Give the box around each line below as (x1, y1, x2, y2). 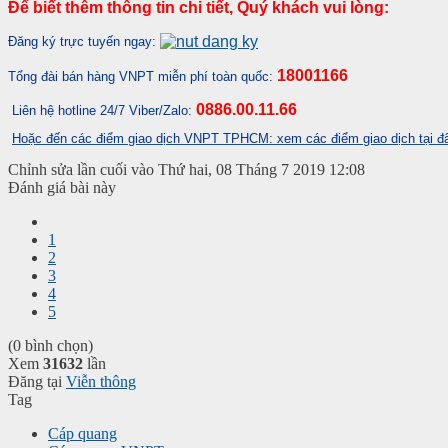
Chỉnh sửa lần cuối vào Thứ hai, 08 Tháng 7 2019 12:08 (8, 160, 365, 178)
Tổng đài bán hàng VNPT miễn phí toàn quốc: (8, 68, 273, 84)
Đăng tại (8, 372, 62, 390)
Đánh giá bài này (8, 178, 116, 196)
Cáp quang (48, 424, 117, 442)
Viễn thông (66, 372, 136, 390)
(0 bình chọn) (8, 336, 93, 354)
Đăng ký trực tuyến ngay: (8, 33, 160, 49)
